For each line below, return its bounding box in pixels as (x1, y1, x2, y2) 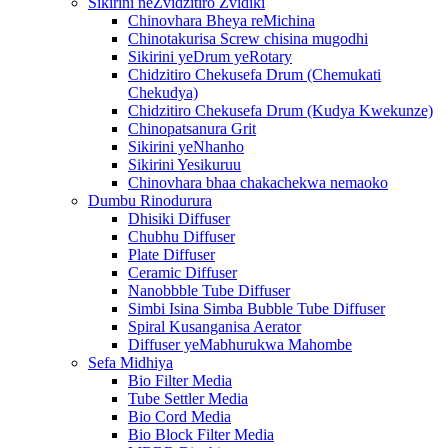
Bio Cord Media (128, 407, 231, 425)
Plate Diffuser (128, 245, 215, 263)
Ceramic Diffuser (128, 263, 237, 281)
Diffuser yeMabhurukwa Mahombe (128, 335, 352, 353)
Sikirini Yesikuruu (128, 155, 241, 173)
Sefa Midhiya (88, 353, 173, 371)
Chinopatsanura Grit (128, 119, 256, 137)
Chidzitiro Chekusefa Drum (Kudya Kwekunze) (128, 101, 433, 119)
